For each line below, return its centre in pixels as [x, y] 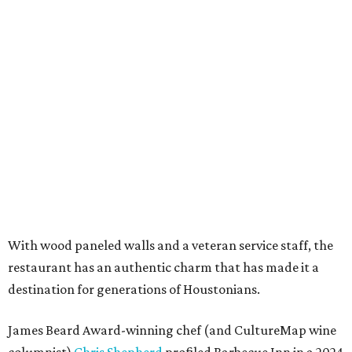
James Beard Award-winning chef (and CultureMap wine [172, 330]
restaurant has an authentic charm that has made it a [163, 268]
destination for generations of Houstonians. [134, 290]
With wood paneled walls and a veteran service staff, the [170, 246]
